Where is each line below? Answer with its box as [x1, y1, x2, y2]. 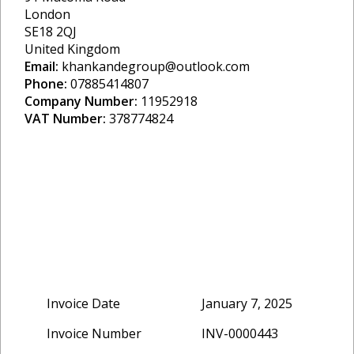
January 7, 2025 [201, 295, 292, 312]
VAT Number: [24, 110, 106, 127]
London [24, 6, 70, 23]
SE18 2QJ [24, 23, 77, 40]
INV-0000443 [201, 325, 278, 342]
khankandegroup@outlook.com [58, 58, 250, 75]
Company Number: [24, 92, 137, 110]
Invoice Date [47, 295, 120, 312]
